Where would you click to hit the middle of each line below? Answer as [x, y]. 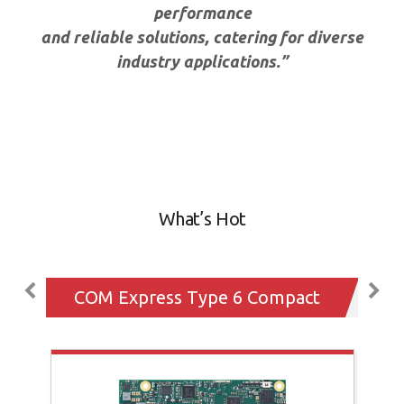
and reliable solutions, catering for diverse [202, 37]
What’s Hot [202, 218]
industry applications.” [202, 61]
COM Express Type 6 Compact [197, 298]
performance [202, 12]
